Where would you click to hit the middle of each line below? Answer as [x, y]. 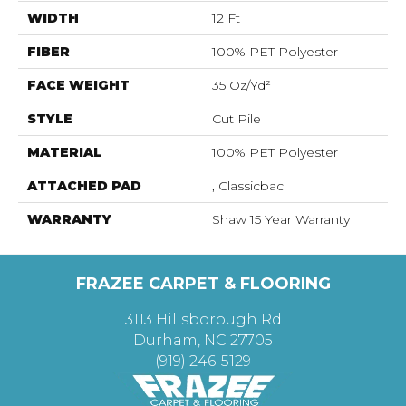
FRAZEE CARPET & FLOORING [203, 284]
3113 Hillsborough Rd [203, 319]
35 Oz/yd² [242, 85]
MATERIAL [64, 152]
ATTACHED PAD [84, 186]
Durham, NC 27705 [203, 340]
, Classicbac [248, 186]
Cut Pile [237, 119]
